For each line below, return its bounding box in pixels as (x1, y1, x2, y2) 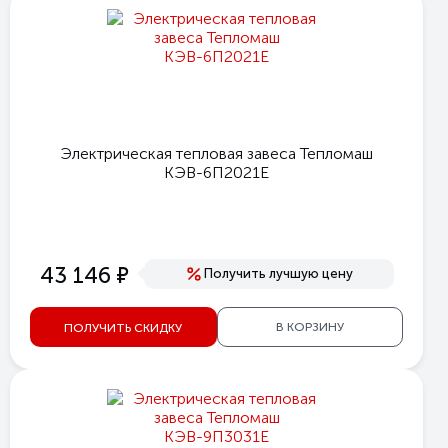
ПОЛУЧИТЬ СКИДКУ (64, 320, 183, 335)
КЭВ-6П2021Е (164, 163, 269, 182)
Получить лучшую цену (204, 265, 353, 281)
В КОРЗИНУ (275, 320, 344, 334)
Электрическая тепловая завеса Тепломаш (60, 144, 373, 163)
